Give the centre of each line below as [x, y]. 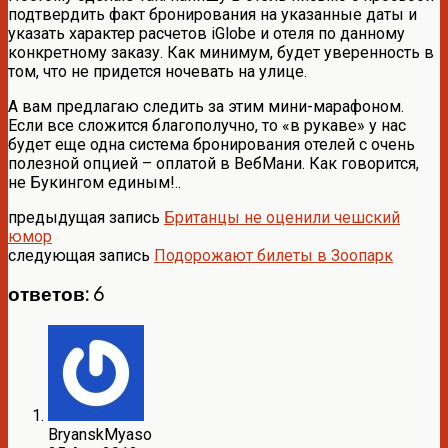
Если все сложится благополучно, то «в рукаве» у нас [207, 125]
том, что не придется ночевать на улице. [157, 71]
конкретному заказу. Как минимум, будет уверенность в [221, 52]
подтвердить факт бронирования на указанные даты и [212, 14]
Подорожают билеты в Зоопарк [273, 255]
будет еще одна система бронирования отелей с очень [211, 144]
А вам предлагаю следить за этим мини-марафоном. [206, 106]
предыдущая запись [86, 217]
